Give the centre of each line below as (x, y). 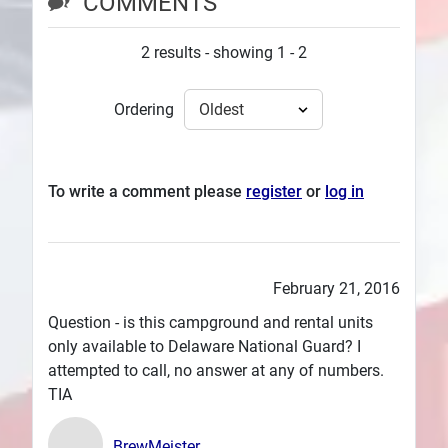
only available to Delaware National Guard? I (204, 347)
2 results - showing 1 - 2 (224, 53)
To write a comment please (147, 192)
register (274, 192)
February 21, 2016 (336, 289)
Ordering (143, 109)
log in (344, 192)
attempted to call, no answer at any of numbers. (216, 371)
